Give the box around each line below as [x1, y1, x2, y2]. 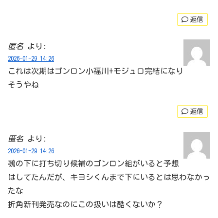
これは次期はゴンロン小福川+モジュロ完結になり [8, 67, 183, 75]
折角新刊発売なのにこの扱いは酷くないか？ [8, 200, 163, 208]
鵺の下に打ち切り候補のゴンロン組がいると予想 [8, 159, 179, 167]
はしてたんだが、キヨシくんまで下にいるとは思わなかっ [8, 173, 210, 181]
